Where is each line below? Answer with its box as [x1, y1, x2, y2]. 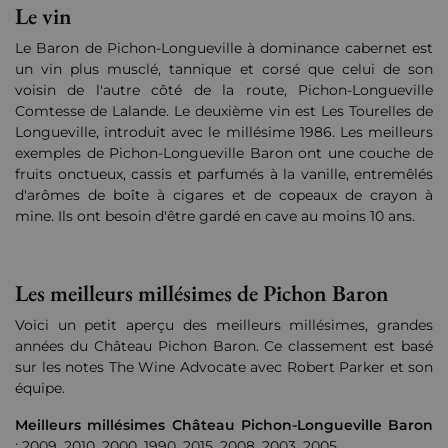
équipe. [15, 379, 65, 398]
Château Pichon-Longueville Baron [171, 416, 433, 435]
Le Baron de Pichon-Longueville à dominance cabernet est [15, 39, 433, 58]
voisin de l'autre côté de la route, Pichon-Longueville [15, 81, 433, 100]
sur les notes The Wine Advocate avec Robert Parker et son [15, 358, 433, 377]
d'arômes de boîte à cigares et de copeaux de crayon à [15, 186, 433, 205]
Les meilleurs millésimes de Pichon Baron [15, 278, 389, 309]
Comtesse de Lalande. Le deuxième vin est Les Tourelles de [15, 102, 433, 121]
